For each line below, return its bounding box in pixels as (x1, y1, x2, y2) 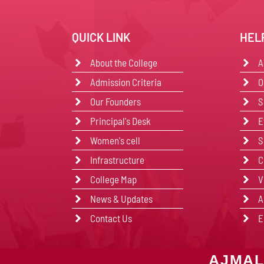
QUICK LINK (72, 30, 130, 44)
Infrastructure (90, 154, 145, 166)
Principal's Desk (90, 115, 151, 127)
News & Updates (90, 193, 153, 204)
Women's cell (90, 134, 141, 146)
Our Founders (90, 95, 141, 107)
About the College (90, 57, 158, 68)
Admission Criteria (90, 76, 162, 88)
